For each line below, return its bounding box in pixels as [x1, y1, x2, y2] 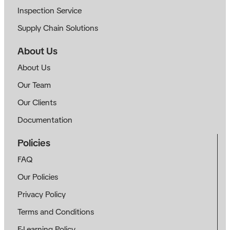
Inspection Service [17, 5, 82, 16]
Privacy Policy [17, 188, 66, 200]
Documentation [17, 114, 72, 125]
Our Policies [17, 171, 58, 182]
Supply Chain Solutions [17, 22, 98, 33]
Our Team [17, 79, 51, 90]
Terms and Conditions [17, 206, 94, 217]
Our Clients [17, 97, 56, 108]
